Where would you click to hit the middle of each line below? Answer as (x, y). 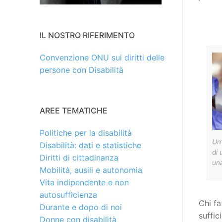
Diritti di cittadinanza (79, 158)
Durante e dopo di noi (81, 207)
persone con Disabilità (82, 70)
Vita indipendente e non (84, 183)
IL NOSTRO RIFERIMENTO (87, 35)
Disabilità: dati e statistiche (90, 145)
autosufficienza (68, 195)
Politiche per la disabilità (86, 133)
